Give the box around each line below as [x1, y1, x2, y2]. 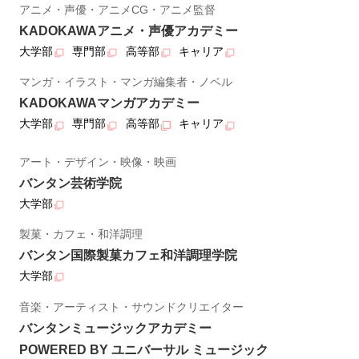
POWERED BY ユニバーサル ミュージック [18, 342, 268, 357]
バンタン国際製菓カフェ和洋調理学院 [18, 248, 237, 263]
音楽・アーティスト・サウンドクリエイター [18, 300, 244, 313]
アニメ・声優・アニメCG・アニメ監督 [18, 2, 216, 16]
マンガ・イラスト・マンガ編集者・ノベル [18, 75, 232, 89]
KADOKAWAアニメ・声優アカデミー [18, 23, 238, 38]
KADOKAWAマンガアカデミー [18, 96, 200, 111]
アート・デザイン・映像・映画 [18, 155, 176, 168]
